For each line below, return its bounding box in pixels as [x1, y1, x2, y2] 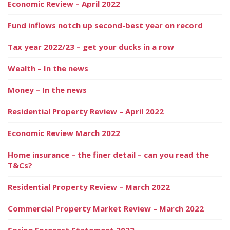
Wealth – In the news [8, 63, 88, 73]
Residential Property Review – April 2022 [8, 106, 164, 117]
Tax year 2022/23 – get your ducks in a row [8, 41, 174, 52]
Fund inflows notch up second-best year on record [8, 20, 203, 30]
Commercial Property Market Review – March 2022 [8, 203, 204, 214]
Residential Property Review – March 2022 [8, 181, 170, 192]
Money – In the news [8, 84, 87, 95]
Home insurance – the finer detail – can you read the [8, 149, 209, 160]
